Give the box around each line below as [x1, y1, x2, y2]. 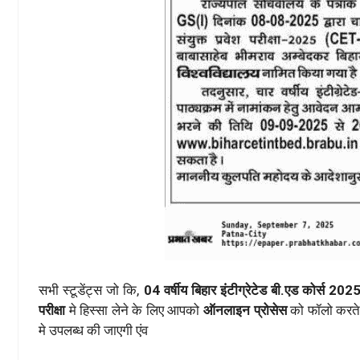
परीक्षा [39, 302, 65, 319]
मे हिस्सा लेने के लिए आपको [65, 302, 200, 319]
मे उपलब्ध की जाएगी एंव [39, 322, 148, 339]
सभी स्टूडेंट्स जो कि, [39, 282, 140, 299]
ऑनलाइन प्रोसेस [199, 302, 287, 319]
